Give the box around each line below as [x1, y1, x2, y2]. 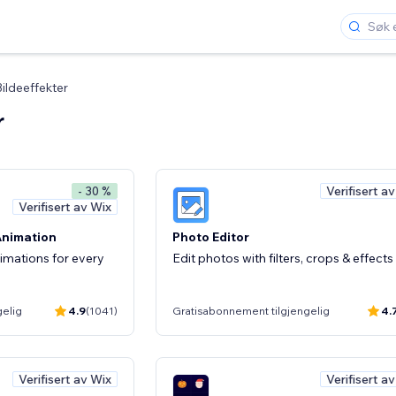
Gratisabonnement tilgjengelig [172, 304, 330, 317]
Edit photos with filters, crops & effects [172, 249, 393, 266]
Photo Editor [172, 228, 249, 245]
